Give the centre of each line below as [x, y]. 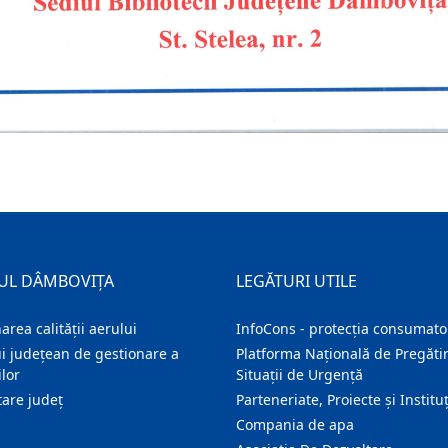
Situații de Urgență [299, 374]
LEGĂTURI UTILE [296, 281]
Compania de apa [295, 424]
